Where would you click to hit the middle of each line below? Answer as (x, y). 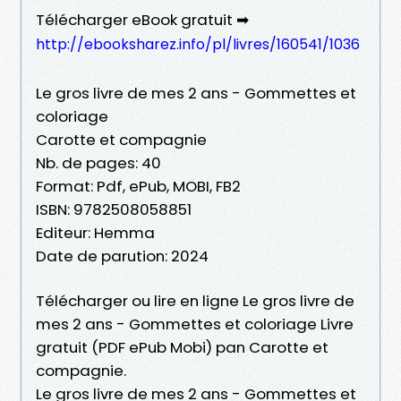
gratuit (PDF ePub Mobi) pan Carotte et (182, 347)
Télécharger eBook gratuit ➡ (142, 19)
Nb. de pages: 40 (98, 162)
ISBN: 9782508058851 (114, 209)
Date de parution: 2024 (122, 256)
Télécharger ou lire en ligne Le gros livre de (195, 300)
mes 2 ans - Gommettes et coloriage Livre (195, 324)
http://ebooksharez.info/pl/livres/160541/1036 (198, 44)
